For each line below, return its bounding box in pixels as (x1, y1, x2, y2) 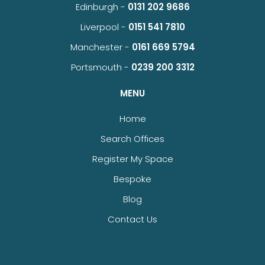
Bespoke (114, 173, 151, 186)
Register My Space (92, 153, 173, 166)
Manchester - (70, 41, 132, 54)
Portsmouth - (70, 61, 131, 74)
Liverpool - (80, 21, 128, 34)
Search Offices (101, 132, 164, 146)
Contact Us (108, 213, 157, 226)
